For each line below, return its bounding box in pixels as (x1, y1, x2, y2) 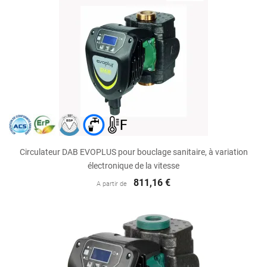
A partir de (96, 180, 127, 188)
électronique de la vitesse (88, 161, 179, 171)
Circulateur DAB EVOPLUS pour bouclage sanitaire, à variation (19, 147, 248, 157)
